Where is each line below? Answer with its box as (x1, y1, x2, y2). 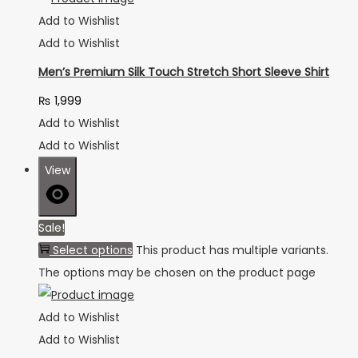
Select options (53, 242, 133, 259)
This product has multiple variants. (136, 242, 328, 259)
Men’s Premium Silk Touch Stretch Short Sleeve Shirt (38, 63, 329, 80)
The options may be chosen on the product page (38, 265, 316, 281)
